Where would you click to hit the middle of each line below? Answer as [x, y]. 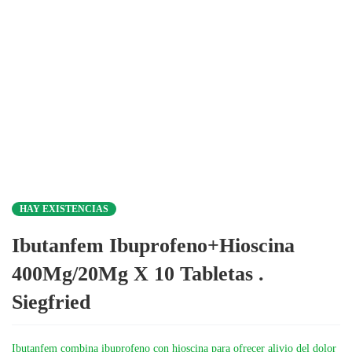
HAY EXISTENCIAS [64, 209]
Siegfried [51, 302]
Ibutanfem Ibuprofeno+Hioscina [153, 246]
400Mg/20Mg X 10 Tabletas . [138, 274]
